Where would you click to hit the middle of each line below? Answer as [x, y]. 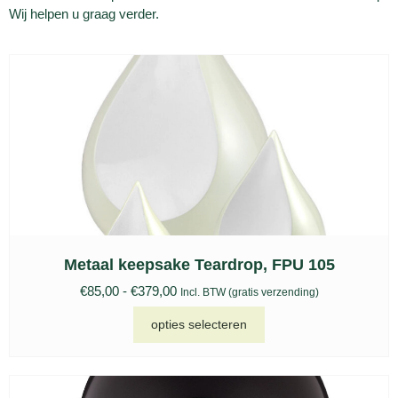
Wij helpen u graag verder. [86, 13]
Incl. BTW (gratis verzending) [249, 293]
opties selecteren [199, 324]
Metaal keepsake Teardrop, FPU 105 [199, 265]
